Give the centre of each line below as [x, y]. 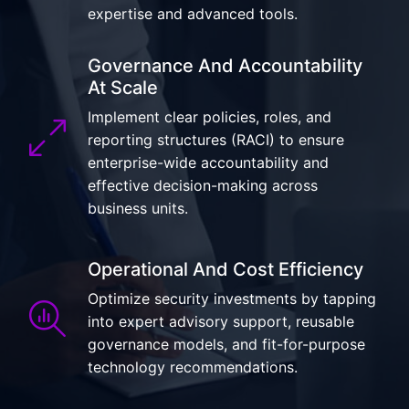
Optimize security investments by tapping [232, 299]
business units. [138, 208]
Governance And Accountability [225, 66]
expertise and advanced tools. [193, 14]
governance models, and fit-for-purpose [226, 344]
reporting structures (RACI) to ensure [216, 140]
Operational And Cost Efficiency [225, 269]
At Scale [123, 88]
